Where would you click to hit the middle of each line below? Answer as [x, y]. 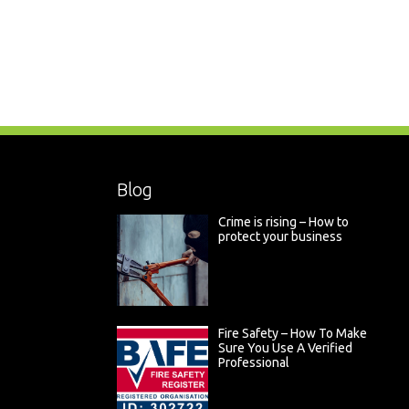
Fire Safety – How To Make [292, 333]
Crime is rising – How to [283, 222]
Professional [253, 362]
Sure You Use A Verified [285, 348]
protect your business [280, 236]
